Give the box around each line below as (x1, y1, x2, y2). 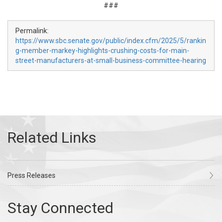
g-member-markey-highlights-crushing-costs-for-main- (15, 47, 189, 55)
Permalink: (15, 27, 49, 35)
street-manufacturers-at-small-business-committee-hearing (15, 56, 206, 64)
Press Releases (7, 171, 55, 179)
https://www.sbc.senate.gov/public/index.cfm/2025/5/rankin (15, 37, 206, 45)
